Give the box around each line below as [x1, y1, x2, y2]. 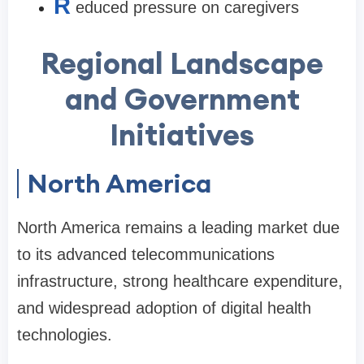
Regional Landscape [41, 45, 323, 82]
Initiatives [110, 116, 254, 154]
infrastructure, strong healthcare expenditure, [17, 272, 343, 290]
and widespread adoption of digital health [17, 299, 311, 317]
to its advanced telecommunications [17, 245, 275, 263]
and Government [64, 80, 300, 118]
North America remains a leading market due [17, 219, 340, 236]
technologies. [17, 326, 112, 344]
